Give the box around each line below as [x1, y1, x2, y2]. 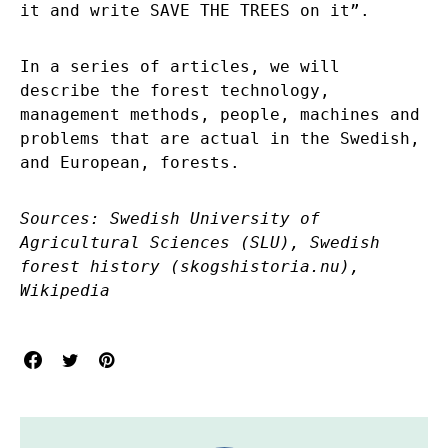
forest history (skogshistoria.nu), [20, 257, 360, 277]
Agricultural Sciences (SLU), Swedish [20, 233, 380, 253]
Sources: [20, 209, 110, 229]
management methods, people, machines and [20, 105, 420, 125]
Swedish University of [110, 209, 320, 229]
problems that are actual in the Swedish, [20, 129, 420, 149]
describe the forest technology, [20, 81, 330, 101]
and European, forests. [20, 153, 250, 173]
